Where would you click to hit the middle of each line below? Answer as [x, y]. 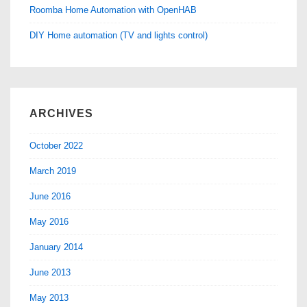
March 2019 [53, 171]
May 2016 [49, 222]
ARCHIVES [61, 113]
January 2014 [56, 247]
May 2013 [49, 298]
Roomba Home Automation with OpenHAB [113, 10]
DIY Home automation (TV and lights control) [119, 35]
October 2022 [56, 146]
